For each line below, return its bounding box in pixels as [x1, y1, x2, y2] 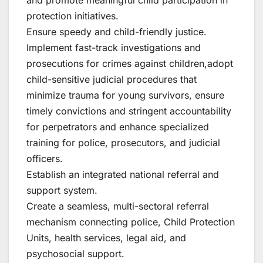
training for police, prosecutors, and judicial [26, 136, 220, 149]
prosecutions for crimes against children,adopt [26, 57, 233, 69]
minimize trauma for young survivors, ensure [26, 89, 224, 101]
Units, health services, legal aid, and [26, 231, 186, 244]
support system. [26, 184, 97, 196]
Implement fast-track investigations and [26, 41, 201, 53]
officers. [26, 152, 63, 164]
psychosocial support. [26, 247, 124, 259]
